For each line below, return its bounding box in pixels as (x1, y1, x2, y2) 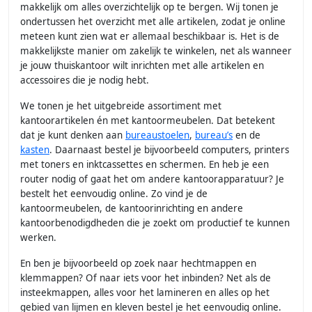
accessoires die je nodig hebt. (20, 74, 149, 87)
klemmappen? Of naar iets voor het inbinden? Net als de (20, 272, 271, 285)
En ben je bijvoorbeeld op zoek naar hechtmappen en (20, 257, 256, 270)
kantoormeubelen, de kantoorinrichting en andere (20, 202, 243, 215)
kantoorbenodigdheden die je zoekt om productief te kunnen (20, 217, 290, 230)
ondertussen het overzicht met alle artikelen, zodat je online (20, 15, 286, 29)
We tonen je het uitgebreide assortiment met (20, 100, 221, 113)
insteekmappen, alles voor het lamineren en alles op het (20, 286, 270, 299)
